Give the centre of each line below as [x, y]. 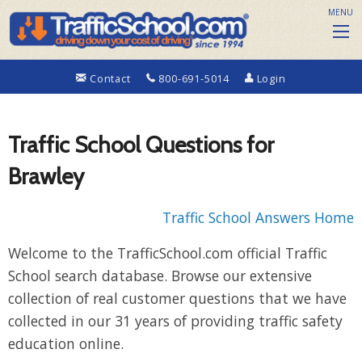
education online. [66, 344]
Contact [110, 79]
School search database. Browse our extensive [160, 276]
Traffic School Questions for [141, 144]
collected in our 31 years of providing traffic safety [175, 321]
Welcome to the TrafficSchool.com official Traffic [168, 253]
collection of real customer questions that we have [177, 299]
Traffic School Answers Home [258, 218]
